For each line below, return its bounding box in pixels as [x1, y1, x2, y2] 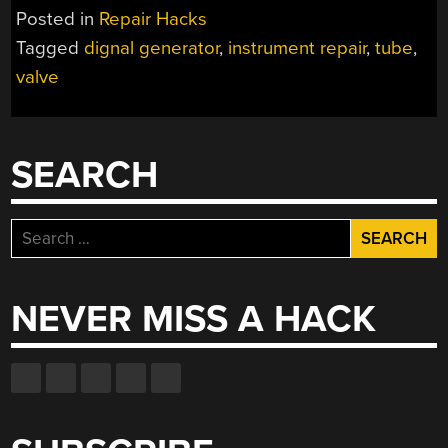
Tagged [16, 37, 85, 60]
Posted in [16, 8, 100, 31]
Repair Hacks [99, 8, 208, 31]
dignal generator [84, 37, 220, 60]
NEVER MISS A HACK [11, 296, 377, 342]
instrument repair [228, 37, 367, 60]
